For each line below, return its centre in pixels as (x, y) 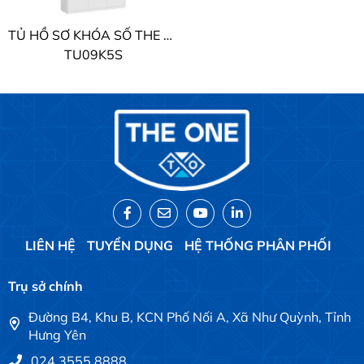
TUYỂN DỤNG (130, 245)
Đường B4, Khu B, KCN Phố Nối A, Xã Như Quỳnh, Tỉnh (190, 316)
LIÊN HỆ (50, 245)
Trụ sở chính (45, 286)
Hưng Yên (58, 334)
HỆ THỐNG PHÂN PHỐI (258, 245)
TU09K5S (93, 54)
